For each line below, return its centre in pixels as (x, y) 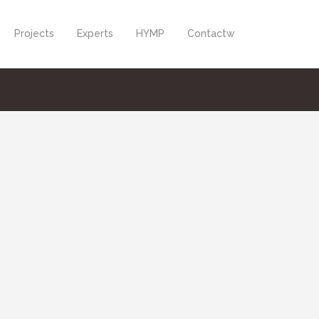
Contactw (211, 33)
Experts (95, 33)
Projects (34, 33)
